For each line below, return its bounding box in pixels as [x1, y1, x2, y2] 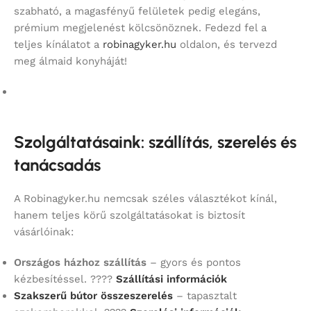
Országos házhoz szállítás [14, 256, 146, 269]
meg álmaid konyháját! [14, 55, 127, 68]
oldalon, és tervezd [176, 38, 277, 51]
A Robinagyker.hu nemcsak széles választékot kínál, [14, 192, 277, 205]
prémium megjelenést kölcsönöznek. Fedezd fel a [14, 22, 267, 35]
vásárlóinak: [14, 226, 74, 239]
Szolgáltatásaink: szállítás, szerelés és [14, 132, 296, 153]
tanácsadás [14, 155, 101, 176]
